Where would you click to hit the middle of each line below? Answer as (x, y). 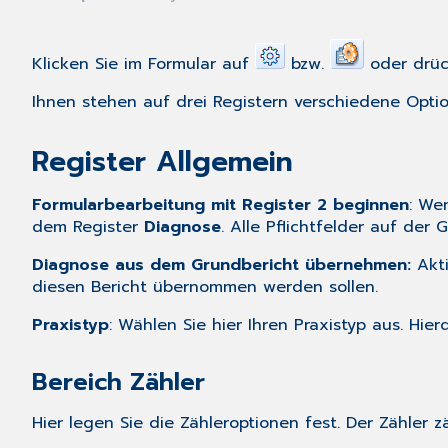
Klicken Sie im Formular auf (143, 64)
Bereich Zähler (118, 382)
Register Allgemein (162, 162)
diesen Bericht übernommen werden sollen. (205, 287)
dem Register (88, 227)
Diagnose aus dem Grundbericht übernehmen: (221, 265)
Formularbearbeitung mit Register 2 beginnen (220, 205)
